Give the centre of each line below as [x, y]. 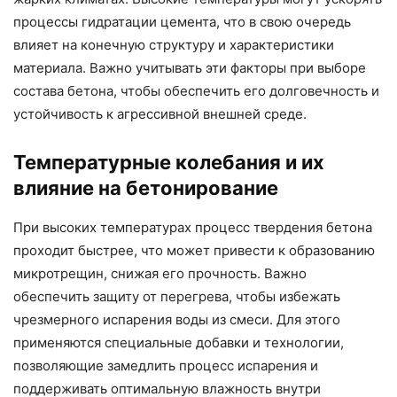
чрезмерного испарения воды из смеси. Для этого [177, 320]
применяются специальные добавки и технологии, [179, 343]
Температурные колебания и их [169, 163]
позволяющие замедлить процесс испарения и [166, 366]
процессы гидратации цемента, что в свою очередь [182, 22]
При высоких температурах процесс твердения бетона [193, 228]
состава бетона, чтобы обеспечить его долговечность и [196, 91]
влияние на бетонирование [146, 188]
